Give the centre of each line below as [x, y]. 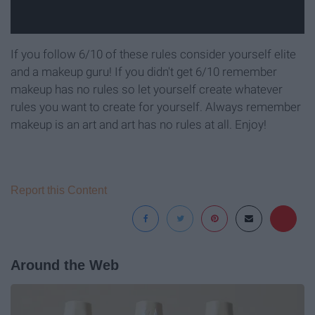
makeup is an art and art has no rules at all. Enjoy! [139, 124]
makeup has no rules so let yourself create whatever [147, 89]
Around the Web [65, 265]
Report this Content [59, 190]
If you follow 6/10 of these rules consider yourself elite [153, 54]
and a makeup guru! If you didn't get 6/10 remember [144, 71]
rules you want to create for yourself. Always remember [156, 107]
